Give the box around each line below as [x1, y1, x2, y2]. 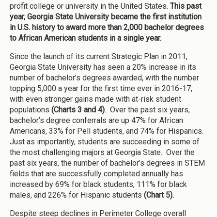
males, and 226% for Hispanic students [10, 190, 144, 200]
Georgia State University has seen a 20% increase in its [10, 62, 196, 72]
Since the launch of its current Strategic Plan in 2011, [10, 51, 187, 61]
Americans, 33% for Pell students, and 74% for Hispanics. [10, 126, 205, 136]
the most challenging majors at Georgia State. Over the [10, 147, 195, 157]
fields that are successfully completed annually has [10, 169, 183, 178]
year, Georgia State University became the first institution [10, 12, 201, 21]
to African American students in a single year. [10, 33, 161, 43]
